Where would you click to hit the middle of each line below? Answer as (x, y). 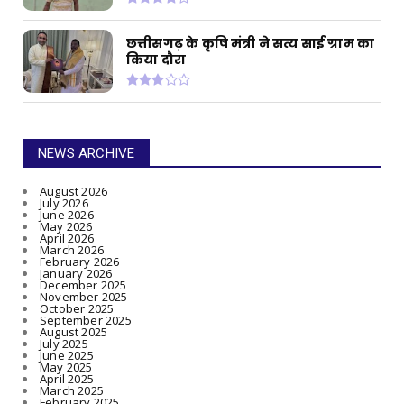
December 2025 (83, 285)
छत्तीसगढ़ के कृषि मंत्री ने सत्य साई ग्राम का (251, 43)
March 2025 (72, 391)
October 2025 (77, 309)
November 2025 (84, 297)
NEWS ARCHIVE (87, 154)
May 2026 (66, 227)
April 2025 (67, 379)
